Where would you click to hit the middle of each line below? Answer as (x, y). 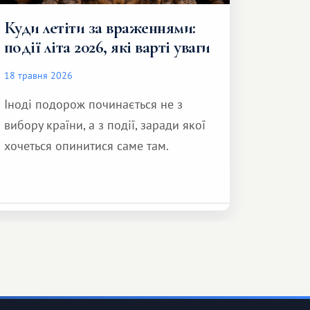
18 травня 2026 (38, 75)
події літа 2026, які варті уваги (107, 47)
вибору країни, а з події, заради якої (104, 125)
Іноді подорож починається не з (93, 104)
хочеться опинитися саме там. (86, 146)
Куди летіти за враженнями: (100, 28)
